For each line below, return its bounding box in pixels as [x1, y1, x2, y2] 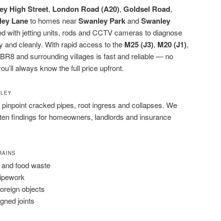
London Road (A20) [52, 3, 119, 15]
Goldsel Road [123, 3, 170, 15]
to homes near [28, 15, 78, 26]
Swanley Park [78, 15, 125, 27]
